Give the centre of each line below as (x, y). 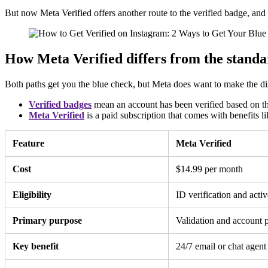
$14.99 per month (209, 169)
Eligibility (32, 194)
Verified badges (60, 104)
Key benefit (36, 246)
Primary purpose (47, 220)
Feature (28, 143)
